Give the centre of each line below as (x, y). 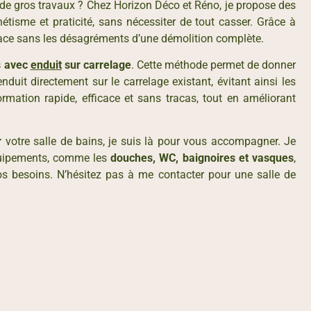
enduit (46, 65)
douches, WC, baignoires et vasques (202, 158)
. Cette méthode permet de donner (213, 65)
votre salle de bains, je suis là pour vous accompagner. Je (149, 142)
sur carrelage (96, 65)
